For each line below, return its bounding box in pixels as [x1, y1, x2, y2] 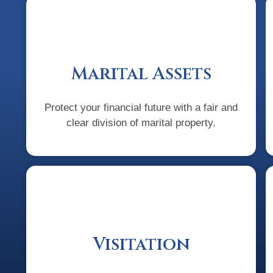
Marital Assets [71, 62, 211, 87]
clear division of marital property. [66, 117, 216, 129]
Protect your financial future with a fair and [44, 102, 238, 114]
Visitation [92, 232, 190, 257]
